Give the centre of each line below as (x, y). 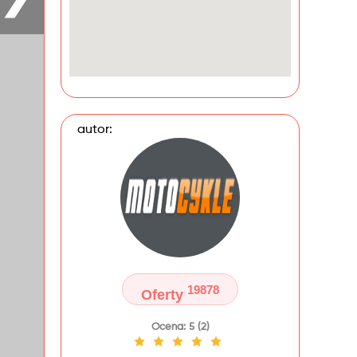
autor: (95, 130)
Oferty (164, 295)
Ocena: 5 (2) (180, 327)
